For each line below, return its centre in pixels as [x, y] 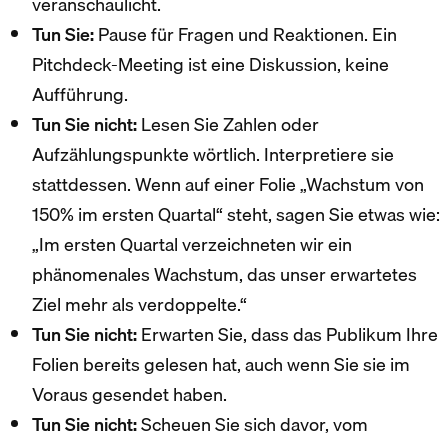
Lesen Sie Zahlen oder [228, 124]
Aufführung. [80, 94]
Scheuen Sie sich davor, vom [252, 424]
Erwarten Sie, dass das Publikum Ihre [287, 334]
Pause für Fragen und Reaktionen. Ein [245, 34]
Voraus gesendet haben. [129, 394]
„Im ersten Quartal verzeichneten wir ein [192, 244]
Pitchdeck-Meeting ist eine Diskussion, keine [210, 64]
